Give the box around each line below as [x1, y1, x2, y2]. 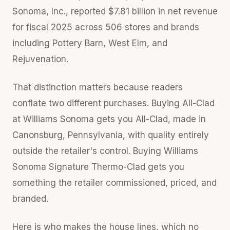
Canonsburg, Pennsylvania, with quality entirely [12, 129, 209, 140]
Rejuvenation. [12, 53, 68, 64]
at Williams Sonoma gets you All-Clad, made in [12, 113, 206, 124]
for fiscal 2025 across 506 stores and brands [12, 22, 199, 32]
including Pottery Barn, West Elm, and [12, 37, 167, 48]
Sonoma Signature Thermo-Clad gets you [12, 161, 184, 172]
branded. [12, 193, 48, 204]
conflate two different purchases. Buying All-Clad [12, 98, 215, 108]
